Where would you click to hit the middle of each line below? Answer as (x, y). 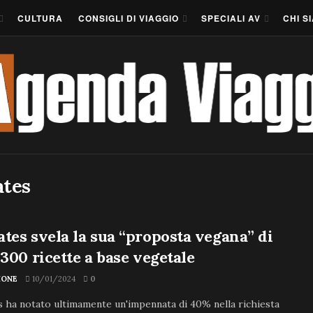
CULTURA (40, 18)
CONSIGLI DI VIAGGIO (129, 18)
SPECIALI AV (231, 18)
